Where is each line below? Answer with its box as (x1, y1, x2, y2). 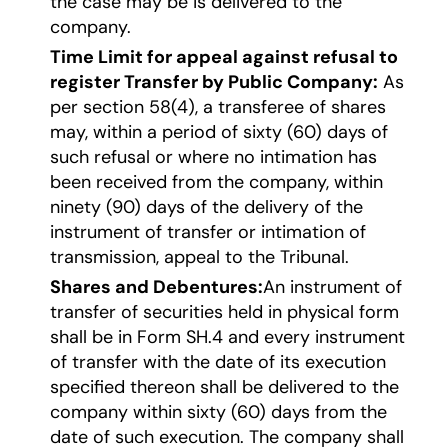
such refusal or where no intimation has (50, 145, 377, 170)
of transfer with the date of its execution (50, 350, 386, 375)
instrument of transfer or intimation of (50, 220, 366, 245)
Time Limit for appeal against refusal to (50, 45, 398, 70)
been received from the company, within (50, 170, 383, 195)
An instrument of (263, 275, 402, 300)
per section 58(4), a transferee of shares (50, 95, 386, 120)
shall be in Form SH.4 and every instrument (50, 325, 405, 350)
